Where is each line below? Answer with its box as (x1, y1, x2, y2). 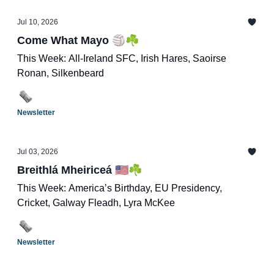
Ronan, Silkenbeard (17, 68, 104, 78)
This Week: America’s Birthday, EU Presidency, (17, 183, 222, 193)
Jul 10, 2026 (17, 18, 58, 26)
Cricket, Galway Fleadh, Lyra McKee (17, 198, 175, 208)
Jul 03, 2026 (17, 147, 58, 156)
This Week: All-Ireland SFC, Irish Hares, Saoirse (17, 53, 226, 64)
